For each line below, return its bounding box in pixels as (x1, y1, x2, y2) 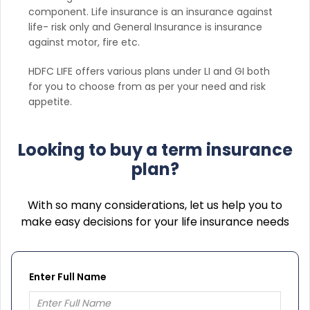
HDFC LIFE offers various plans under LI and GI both (28, 64, 270, 78)
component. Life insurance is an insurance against (28, 4, 273, 19)
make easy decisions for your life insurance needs (21, 213, 289, 230)
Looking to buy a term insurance (17, 138, 293, 161)
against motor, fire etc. (28, 35, 140, 49)
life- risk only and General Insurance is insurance (28, 19, 262, 34)
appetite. (28, 94, 72, 109)
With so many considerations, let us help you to (28, 197, 282, 213)
